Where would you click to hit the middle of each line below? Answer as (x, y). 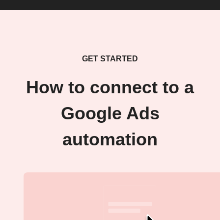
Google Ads (110, 114)
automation (110, 140)
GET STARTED (110, 59)
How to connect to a (110, 88)
